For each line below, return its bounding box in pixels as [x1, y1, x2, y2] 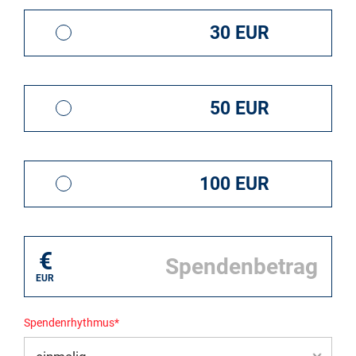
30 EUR [210, 21, 270, 44]
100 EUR [199, 172, 270, 195]
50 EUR [210, 97, 270, 119]
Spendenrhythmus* [24, 315, 119, 329]
